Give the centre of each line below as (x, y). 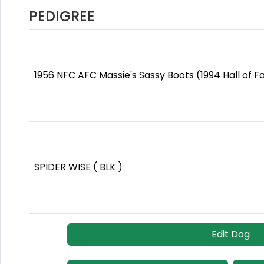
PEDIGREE (62, 16)
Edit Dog (230, 235)
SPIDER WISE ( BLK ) (78, 167)
